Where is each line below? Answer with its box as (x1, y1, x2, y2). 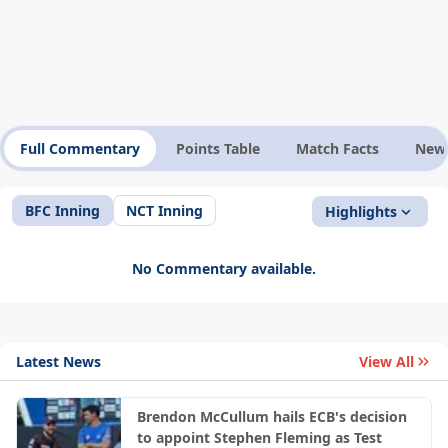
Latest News (16, 351, 101, 371)
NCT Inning (126, 201, 203, 221)
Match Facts (296, 139, 379, 159)
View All (359, 352, 414, 372)
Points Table (176, 139, 260, 159)
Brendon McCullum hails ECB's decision (136, 407, 407, 427)
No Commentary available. (132, 259, 316, 279)
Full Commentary (20, 139, 140, 159)
